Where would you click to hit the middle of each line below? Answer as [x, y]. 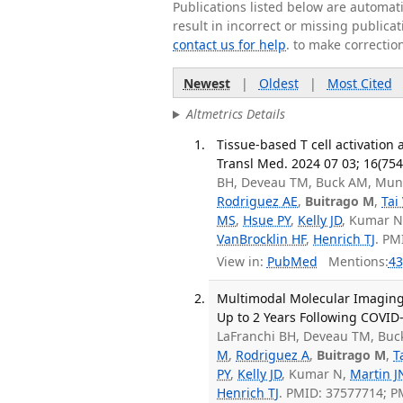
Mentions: [353, 262]
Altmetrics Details [235, 114]
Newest [206, 83]
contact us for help [229, 45]
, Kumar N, [316, 374]
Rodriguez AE [258, 201]
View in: [241, 262]
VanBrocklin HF [262, 238]
